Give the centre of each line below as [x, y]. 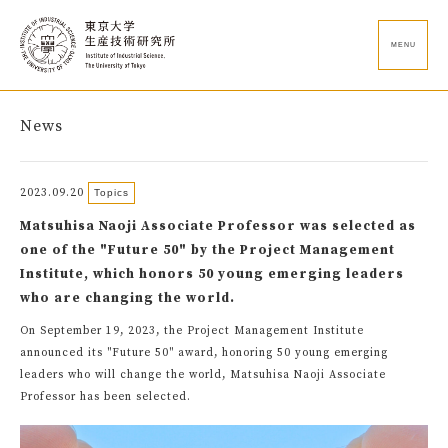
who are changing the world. [127, 298]
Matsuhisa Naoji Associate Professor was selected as [218, 226]
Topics [111, 192]
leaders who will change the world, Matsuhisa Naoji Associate [203, 375]
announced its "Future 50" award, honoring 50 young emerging [204, 353]
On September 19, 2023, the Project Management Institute [192, 331]
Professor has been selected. [105, 397]
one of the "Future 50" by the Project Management [207, 250]
